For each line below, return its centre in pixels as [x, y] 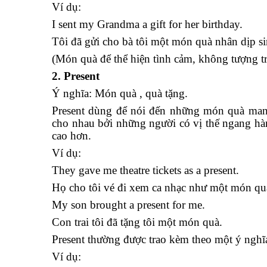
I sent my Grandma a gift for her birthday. [147, 24]
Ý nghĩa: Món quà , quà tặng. [120, 93]
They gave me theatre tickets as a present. [145, 170]
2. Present [76, 76]
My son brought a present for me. [128, 205]
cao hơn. [72, 136]
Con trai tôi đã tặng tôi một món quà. [137, 222]
